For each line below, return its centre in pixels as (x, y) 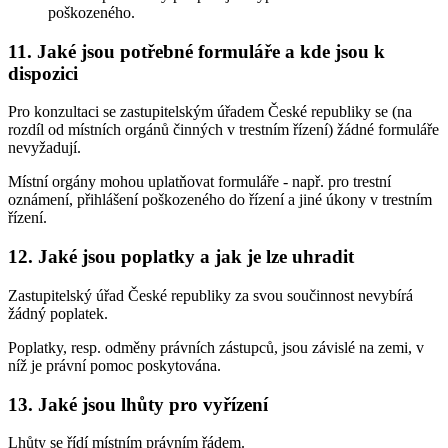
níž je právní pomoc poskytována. (114, 365)
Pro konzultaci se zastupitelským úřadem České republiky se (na (210, 112)
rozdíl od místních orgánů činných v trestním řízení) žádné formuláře (223, 130)
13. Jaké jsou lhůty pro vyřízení (138, 404)
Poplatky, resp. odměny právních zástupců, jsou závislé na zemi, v (216, 347)
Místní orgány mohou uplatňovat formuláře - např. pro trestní (199, 182)
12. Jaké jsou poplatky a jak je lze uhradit (181, 257)
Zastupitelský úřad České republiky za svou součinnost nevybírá (210, 295)
